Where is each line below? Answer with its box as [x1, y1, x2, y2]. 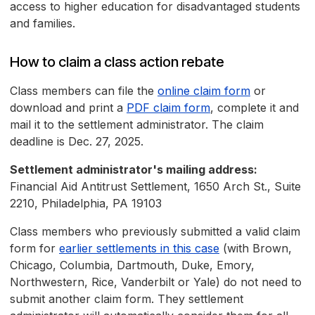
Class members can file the [10, 84, 157, 98]
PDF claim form [127, 101, 210, 115]
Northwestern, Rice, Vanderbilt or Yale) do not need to [10, 275, 302, 290]
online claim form [157, 84, 250, 98]
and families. [10, 16, 75, 31]
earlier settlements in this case [59, 241, 219, 256]
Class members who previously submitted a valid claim [10, 224, 300, 239]
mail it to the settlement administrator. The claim [10, 117, 264, 132]
